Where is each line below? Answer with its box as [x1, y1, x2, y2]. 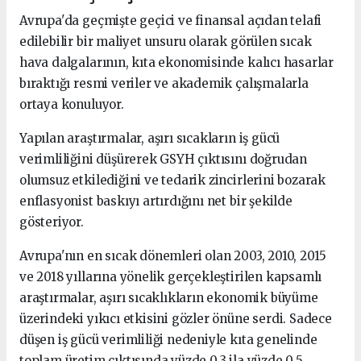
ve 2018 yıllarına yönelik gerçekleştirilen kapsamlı [19, 268, 322, 284]
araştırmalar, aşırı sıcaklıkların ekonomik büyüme [19, 289, 318, 305]
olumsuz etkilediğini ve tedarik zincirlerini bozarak [19, 172, 326, 188]
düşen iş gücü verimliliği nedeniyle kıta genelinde [19, 331, 317, 347]
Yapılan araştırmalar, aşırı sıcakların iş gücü [19, 130, 280, 146]
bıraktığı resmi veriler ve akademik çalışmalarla [19, 75, 309, 91]
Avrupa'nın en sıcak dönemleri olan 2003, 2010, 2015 [19, 247, 327, 263]
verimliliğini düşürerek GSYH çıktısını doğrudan [19, 151, 307, 167]
